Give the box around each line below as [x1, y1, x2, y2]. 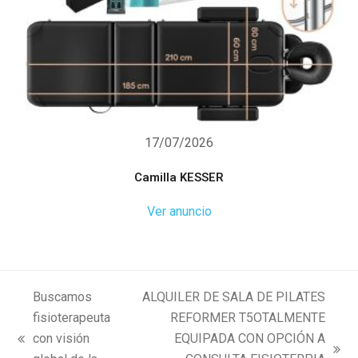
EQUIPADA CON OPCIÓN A [173, 330, 325, 346]
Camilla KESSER [134, 169, 224, 185]
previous [17, 340, 66, 356]
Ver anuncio [146, 203, 212, 219]
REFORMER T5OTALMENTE [169, 309, 325, 325]
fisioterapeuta [33, 309, 111, 325]
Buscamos [33, 288, 93, 304]
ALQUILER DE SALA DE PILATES [141, 288, 325, 304]
